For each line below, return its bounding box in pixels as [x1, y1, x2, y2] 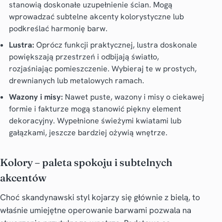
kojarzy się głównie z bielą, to [90, 191, 200, 203]
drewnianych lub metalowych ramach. [8, 75, 144, 86]
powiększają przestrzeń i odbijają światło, [8, 51, 159, 62]
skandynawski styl [22, 191, 90, 203]
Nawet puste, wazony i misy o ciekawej [62, 91, 204, 102]
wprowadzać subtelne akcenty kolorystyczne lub [8, 11, 184, 22]
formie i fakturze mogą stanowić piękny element [8, 103, 181, 114]
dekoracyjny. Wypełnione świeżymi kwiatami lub [8, 115, 181, 126]
